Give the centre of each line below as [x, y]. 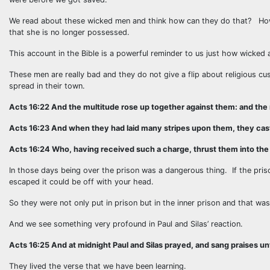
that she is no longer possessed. [69, 32]
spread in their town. [47, 86]
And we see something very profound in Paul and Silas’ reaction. [126, 224]
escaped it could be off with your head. [81, 182]
